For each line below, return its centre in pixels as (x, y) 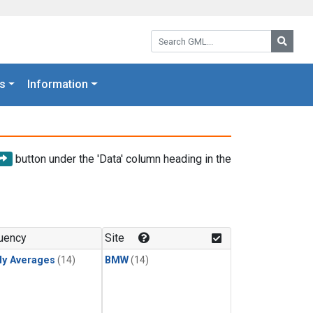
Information (58, 85)
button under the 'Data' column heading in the (122, 159)
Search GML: (181, 35)
